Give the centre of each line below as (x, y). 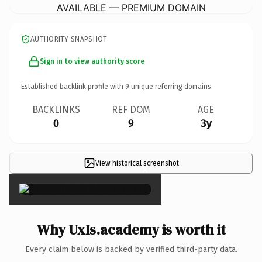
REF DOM (131, 109)
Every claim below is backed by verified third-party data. (131, 249)
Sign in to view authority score (92, 61)
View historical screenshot (137, 163)
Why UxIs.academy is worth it (131, 229)
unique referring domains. (171, 86)
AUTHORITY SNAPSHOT (69, 39)
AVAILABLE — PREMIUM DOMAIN (131, 7)
